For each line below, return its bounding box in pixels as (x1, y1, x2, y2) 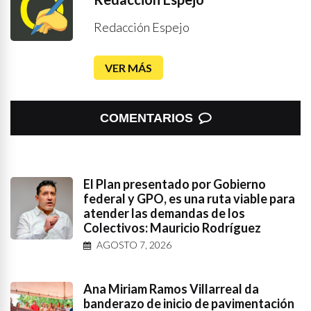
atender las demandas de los (83, 205, 245, 221)
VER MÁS (105, 61, 152, 74)
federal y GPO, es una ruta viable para (83, 191, 295, 206)
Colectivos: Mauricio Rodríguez (83, 220, 261, 235)
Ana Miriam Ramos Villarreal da (83, 281, 259, 296)
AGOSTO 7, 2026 (96, 239, 171, 251)
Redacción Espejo (94, 19, 190, 35)
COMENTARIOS (100, 111, 193, 125)
